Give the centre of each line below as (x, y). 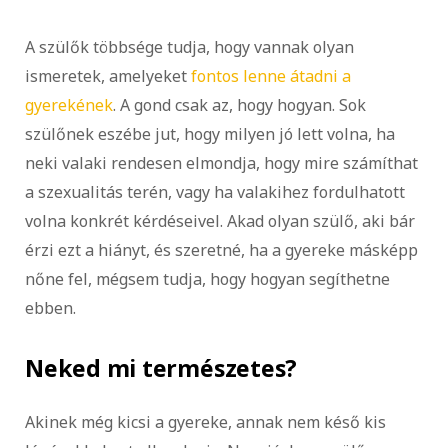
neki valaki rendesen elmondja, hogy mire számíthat (221, 163)
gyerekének (69, 105)
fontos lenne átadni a (271, 76)
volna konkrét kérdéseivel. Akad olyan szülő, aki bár (220, 221)
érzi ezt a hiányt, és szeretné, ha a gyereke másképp (221, 250)
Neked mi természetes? (161, 367)
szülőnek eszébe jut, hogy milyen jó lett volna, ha (210, 134)
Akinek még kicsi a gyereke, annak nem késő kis (205, 421)
